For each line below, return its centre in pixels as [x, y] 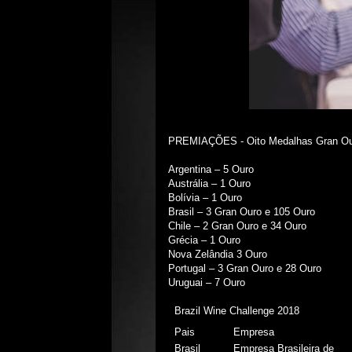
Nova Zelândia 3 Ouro [218, 254]
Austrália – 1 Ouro [209, 183]
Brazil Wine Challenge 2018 [237, 311]
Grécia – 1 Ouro [204, 240]
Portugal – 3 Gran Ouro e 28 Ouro [245, 268]
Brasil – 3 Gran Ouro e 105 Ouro [242, 212]
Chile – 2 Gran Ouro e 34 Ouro [237, 226]
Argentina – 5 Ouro [211, 169]
